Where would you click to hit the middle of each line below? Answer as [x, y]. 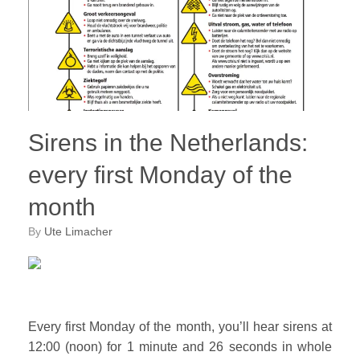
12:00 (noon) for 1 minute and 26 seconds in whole [180, 346]
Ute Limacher [78, 232]
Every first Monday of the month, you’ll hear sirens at [180, 326]
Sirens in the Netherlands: [168, 143]
